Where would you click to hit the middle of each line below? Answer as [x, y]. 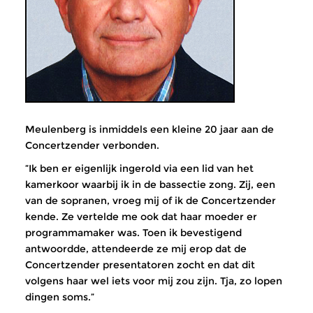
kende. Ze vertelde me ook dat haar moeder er [141, 217]
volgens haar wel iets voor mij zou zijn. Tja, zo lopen [154, 281]
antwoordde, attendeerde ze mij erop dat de [136, 249]
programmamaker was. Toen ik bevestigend [133, 233]
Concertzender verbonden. [92, 145]
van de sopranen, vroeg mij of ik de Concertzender [151, 201]
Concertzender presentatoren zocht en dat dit [140, 265]
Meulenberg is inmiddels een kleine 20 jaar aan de [150, 129]
